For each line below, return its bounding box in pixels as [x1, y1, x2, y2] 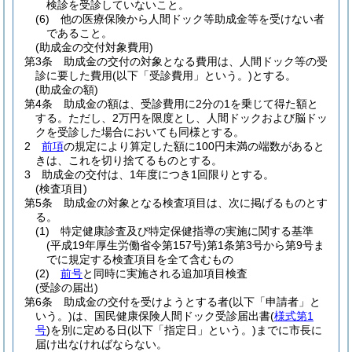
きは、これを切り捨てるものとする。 [35, 154, 222, 167]
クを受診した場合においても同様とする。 [35, 126, 244, 138]
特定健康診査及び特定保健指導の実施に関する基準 [60, 225, 313, 237]
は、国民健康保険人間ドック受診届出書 [72, 310, 270, 322]
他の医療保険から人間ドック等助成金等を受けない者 [60, 13, 324, 25]
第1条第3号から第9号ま [207, 239, 324, 251]
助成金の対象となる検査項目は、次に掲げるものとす [64, 196, 328, 209]
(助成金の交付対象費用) [35, 41, 153, 53]
